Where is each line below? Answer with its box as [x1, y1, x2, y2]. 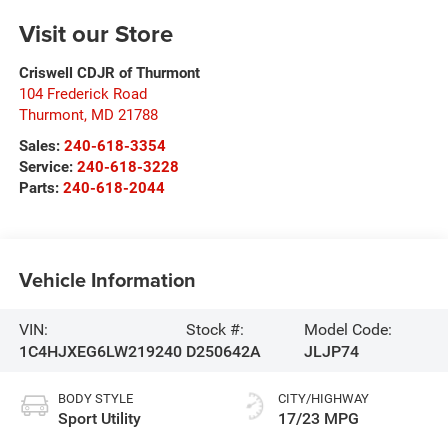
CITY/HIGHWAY [278, 391, 369, 407]
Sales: [18, 137, 64, 156]
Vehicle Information [18, 264, 196, 294]
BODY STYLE [57, 391, 133, 407]
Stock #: [186, 319, 245, 339]
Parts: [18, 179, 63, 198]
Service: [18, 158, 77, 177]
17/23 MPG [278, 409, 359, 429]
